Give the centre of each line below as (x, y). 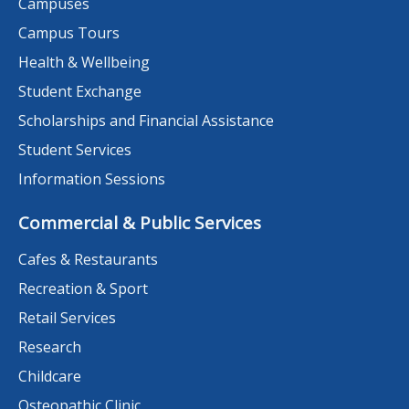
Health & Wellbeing (84, 62)
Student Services (75, 149)
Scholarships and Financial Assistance (146, 120)
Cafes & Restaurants (88, 259)
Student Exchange (80, 91)
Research (50, 346)
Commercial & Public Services (140, 222)
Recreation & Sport (83, 288)
